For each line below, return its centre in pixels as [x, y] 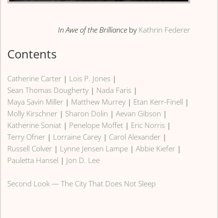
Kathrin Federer [164, 30]
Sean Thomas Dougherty [48, 90]
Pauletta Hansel [33, 160]
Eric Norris [148, 125]
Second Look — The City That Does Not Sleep [82, 184]
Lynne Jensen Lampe [94, 149]
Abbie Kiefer [156, 149]
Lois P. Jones [90, 79]
